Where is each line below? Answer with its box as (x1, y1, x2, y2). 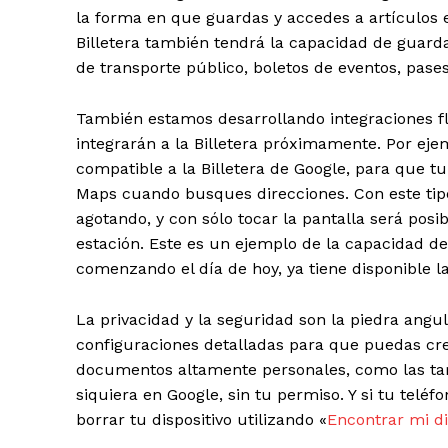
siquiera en (76, 385, 167, 405)
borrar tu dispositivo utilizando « (76, 410, 327, 430)
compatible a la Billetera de (76, 159, 294, 179)
